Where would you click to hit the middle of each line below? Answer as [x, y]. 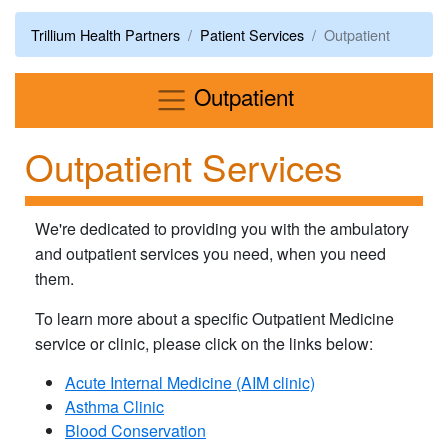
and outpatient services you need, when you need [210, 254]
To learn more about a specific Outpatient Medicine [214, 319]
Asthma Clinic [114, 407]
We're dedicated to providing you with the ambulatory [222, 229]
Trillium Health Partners [105, 34]
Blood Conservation [135, 431]
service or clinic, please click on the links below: [204, 344]
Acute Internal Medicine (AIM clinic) [190, 383]
